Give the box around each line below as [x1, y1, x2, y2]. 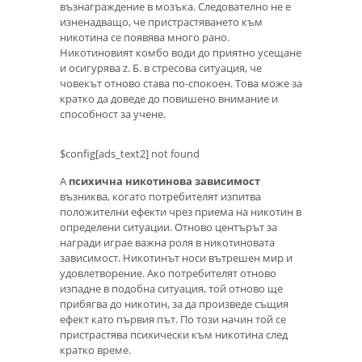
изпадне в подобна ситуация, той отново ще [60, 280, 283, 296]
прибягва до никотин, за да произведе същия [60, 296, 288, 311]
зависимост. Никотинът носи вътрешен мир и [60, 250, 293, 265]
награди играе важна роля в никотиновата [60, 234, 275, 250]
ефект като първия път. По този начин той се [60, 311, 286, 326]
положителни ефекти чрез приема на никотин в [60, 204, 301, 219]
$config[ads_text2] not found [60, 146, 200, 162]
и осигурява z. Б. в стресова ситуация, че [60, 61, 262, 76]
